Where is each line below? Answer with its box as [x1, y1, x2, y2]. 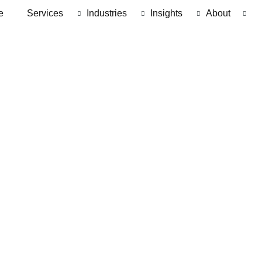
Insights [150, 8, 182, 18]
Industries [87, 8, 127, 18]
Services [27, 8, 63, 18]
